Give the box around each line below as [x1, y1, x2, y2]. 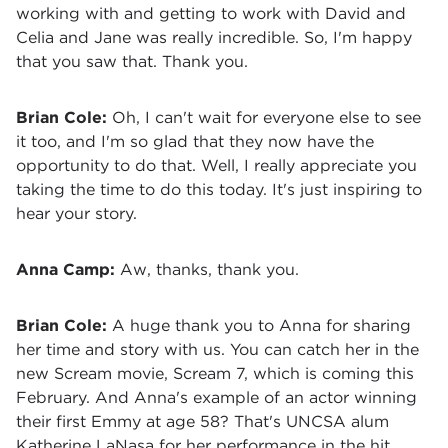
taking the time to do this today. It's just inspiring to [16, 180, 422, 199]
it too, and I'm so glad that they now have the [16, 132, 374, 151]
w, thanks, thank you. [133, 260, 299, 279]
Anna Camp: [16, 260, 120, 279]
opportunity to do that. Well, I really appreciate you [16, 156, 417, 175]
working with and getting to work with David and [16, 4, 406, 23]
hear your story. [16, 204, 137, 223]
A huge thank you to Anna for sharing [112, 316, 411, 335]
